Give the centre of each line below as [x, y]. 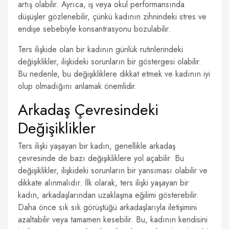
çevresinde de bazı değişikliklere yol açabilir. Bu [101, 158]
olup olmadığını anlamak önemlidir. [77, 86]
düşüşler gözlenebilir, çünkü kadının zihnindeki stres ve [112, 17]
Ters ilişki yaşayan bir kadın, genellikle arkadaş [97, 146]
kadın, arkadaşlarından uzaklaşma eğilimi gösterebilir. [108, 195]
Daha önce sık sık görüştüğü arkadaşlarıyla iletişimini [107, 207]
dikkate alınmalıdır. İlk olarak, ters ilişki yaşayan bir [103, 183]
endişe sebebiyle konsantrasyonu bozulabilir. [94, 29]
